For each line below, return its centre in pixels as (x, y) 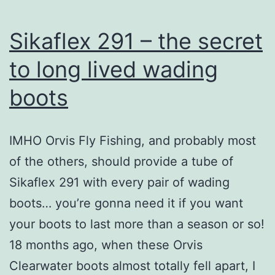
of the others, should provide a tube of (121, 161)
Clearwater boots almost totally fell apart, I (132, 265)
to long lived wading (114, 69)
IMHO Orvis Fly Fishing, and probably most (133, 140)
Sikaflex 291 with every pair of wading (119, 182)
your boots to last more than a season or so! (137, 224)
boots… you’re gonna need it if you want (126, 203)
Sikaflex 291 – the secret (136, 41)
